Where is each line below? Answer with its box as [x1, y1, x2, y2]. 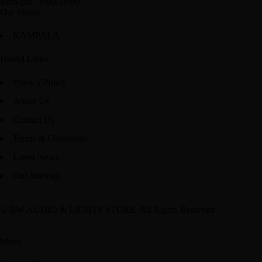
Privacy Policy [13, 77, 67, 87]
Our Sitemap [13, 171, 60, 181]
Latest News [13, 152, 59, 162]
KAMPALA [13, 30, 60, 40]
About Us [13, 96, 49, 106]
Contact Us [13, 115, 54, 125]
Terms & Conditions [13, 133, 88, 143]
